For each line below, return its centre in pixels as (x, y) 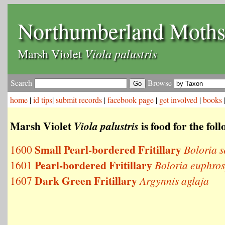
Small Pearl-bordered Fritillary (108, 149)
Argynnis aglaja (174, 181)
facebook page (131, 100)
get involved (178, 100)
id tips (43, 100)
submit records (79, 100)
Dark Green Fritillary (86, 181)
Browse (160, 83)
